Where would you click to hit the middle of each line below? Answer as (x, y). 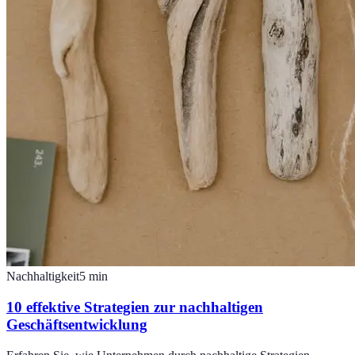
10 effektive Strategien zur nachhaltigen (135, 307)
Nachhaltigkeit (43, 277)
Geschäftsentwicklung (77, 325)
